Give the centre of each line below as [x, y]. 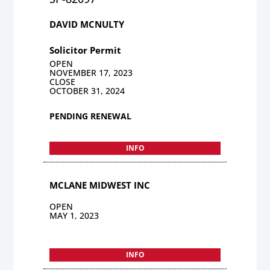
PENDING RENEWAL [91, 116]
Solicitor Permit [86, 50]
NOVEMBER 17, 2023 [91, 72]
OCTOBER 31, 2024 [87, 90]
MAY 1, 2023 [74, 215]
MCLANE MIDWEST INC [100, 185]
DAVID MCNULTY [87, 24]
